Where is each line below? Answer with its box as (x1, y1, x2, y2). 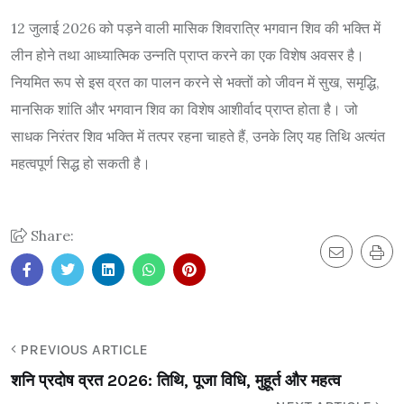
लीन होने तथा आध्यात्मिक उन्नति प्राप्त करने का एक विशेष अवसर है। (11, 45, 364, 64)
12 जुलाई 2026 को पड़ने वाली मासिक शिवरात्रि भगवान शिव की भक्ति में (11, 18, 381, 37)
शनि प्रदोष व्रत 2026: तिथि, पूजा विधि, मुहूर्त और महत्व (11, 370, 341, 390)
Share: (27, 225, 74, 244)
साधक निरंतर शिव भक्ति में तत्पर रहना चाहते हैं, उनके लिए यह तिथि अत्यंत (11, 126, 385, 145)
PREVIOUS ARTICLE (16, 340, 148, 358)
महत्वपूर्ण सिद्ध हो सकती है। (11, 153, 151, 172)
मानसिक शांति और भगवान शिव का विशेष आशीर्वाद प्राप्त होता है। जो (11, 99, 358, 118)
